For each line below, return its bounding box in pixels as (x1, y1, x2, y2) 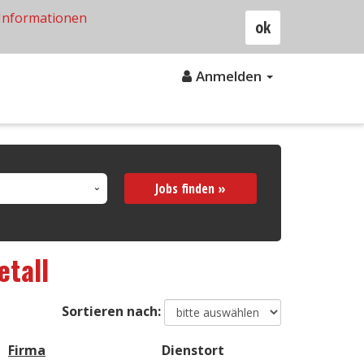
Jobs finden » (154, 180, 226, 197)
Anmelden (196, 67, 265, 85)
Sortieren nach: (62, 301, 161, 320)
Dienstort (162, 340, 224, 359)
